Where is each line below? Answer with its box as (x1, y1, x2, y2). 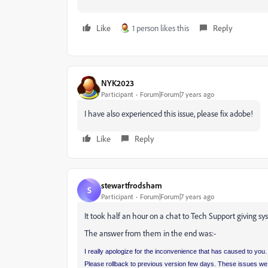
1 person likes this (132, 23, 189, 33)
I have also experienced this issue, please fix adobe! (84, 108, 253, 118)
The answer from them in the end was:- (84, 228, 216, 238)
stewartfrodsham (101, 179, 162, 190)
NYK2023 (101, 77, 134, 88)
